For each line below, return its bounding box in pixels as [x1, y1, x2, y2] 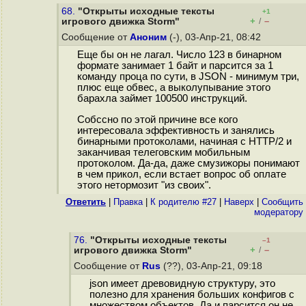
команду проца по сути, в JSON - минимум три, [76, 71, 299, 83]
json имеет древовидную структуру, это [89, 278, 275, 290]
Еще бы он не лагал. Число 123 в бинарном [76, 49, 281, 61]
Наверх [224, 197, 254, 207]
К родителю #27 [150, 197, 217, 207]
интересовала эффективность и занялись [76, 125, 275, 137]
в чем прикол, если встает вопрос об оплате [76, 169, 286, 180]
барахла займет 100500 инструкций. [76, 93, 247, 105]
